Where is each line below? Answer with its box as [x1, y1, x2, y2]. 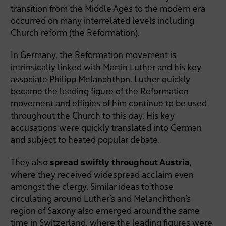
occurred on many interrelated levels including [11, 15, 195, 26]
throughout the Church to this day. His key [11, 110, 175, 121]
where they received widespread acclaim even [11, 168, 194, 180]
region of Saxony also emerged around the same [11, 205, 200, 216]
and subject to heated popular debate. [11, 134, 160, 145]
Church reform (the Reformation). [11, 27, 140, 38]
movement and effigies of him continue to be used [11, 98, 207, 109]
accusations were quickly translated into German [11, 122, 202, 133]
